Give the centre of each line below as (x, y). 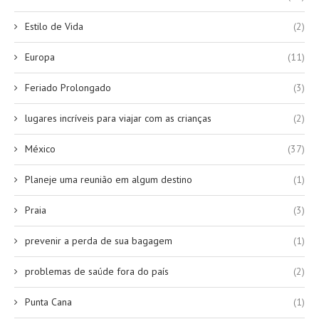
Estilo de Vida (54, 26)
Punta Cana (48, 302)
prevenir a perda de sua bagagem (99, 240)
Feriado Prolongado (68, 87)
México (40, 148)
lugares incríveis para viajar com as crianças (118, 118)
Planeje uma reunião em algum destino (109, 179)
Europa (40, 57)
